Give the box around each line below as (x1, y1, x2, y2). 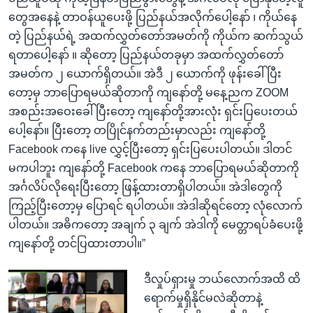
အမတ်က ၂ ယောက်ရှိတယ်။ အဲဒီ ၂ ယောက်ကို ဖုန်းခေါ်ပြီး (8, 67, 282, 80)
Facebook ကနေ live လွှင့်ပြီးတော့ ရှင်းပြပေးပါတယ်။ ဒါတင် (8, 143, 292, 155)
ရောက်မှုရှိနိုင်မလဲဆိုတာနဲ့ (143, 291, 262, 304)
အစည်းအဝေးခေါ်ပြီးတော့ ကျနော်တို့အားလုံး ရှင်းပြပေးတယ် (8, 105, 298, 117)
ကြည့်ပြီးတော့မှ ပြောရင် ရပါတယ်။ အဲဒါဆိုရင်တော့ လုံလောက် (8, 199, 303, 212)
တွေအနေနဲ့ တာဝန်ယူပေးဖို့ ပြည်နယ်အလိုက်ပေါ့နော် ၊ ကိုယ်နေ (8, 10, 297, 23)
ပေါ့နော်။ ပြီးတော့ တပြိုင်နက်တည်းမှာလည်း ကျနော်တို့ (8, 124, 265, 136)
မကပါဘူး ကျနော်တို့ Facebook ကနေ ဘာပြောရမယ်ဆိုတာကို (8, 161, 299, 174)
